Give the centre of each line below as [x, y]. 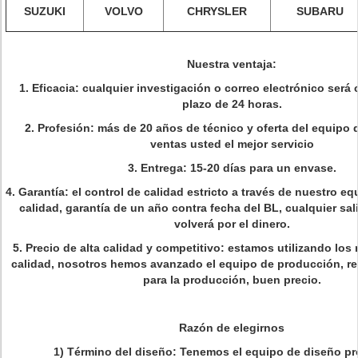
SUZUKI [45, 11]
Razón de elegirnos [232, 328]
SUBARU [320, 11]
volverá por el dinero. [232, 224]
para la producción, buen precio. [232, 280]
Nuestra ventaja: [232, 64]
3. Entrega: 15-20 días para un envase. [232, 168]
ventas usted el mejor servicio [232, 144]
